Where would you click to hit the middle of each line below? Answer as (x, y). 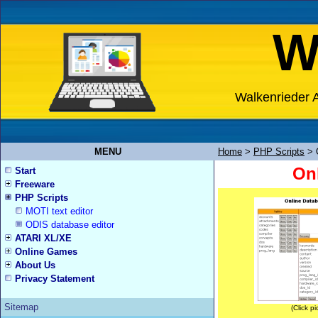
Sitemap (21, 307)
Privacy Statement (55, 279)
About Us (35, 265)
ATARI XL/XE (43, 238)
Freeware (35, 184)
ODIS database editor (70, 225)
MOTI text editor (59, 211)
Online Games (46, 252)
